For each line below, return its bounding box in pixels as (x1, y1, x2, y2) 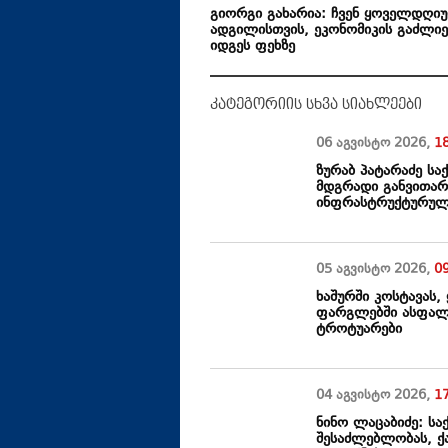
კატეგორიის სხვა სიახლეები (210, 96, 422, 113)
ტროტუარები (316, 319, 403, 341)
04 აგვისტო (316, 386, 395, 407)
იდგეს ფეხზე (210, 36, 295, 58)
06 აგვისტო (316, 134, 395, 155)
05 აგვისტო (316, 260, 395, 281)
